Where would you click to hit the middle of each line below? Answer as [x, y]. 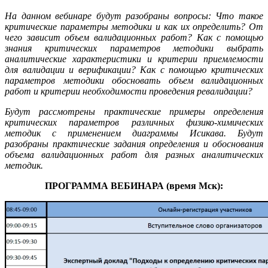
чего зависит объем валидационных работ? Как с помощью [134, 37]
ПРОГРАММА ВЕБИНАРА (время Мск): [134, 185]
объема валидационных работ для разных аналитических [134, 154]
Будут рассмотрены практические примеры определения [134, 111]
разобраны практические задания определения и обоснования [134, 144]
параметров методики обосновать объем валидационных [134, 80]
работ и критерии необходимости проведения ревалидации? [129, 91]
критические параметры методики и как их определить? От [134, 26]
